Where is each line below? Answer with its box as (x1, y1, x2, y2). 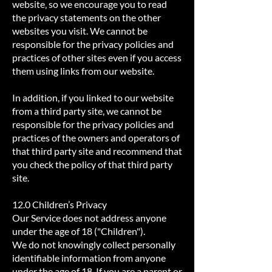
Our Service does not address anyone (12, 212, 166, 223)
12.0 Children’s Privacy (12, 199, 107, 210)
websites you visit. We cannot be (12, 25, 148, 36)
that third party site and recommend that (12, 145, 182, 157)
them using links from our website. (12, 65, 154, 76)
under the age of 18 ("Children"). (12, 225, 145, 237)
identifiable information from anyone (12, 252, 166, 263)
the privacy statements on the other (12, 12, 161, 23)
